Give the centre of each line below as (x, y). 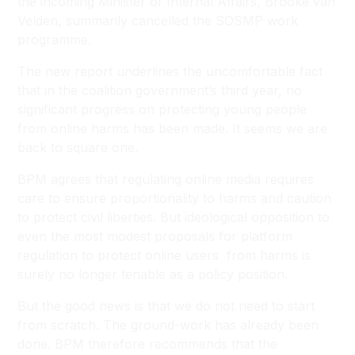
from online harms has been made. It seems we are (173, 128)
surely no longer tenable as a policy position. (157, 274)
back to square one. (78, 147)
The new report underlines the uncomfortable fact (170, 71)
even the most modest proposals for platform (155, 236)
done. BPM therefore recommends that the (148, 344)
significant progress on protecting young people (162, 109)
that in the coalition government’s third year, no (160, 90)
